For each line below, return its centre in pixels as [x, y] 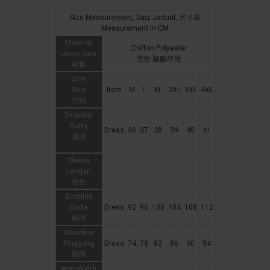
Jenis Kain [79, 54]
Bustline [79, 197]
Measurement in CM [135, 29]
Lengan [79, 171]
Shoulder [79, 115]
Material [79, 43]
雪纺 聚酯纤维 [159, 59]
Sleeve [79, 161]
